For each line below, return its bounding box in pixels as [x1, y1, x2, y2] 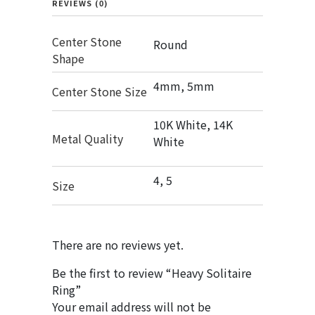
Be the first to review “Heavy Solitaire [52, 264, 252, 281]
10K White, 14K [153, 116, 233, 133]
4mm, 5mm [153, 77, 214, 94]
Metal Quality [52, 130, 123, 147]
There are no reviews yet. [52, 236, 184, 253]
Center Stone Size [52, 83, 147, 100]
